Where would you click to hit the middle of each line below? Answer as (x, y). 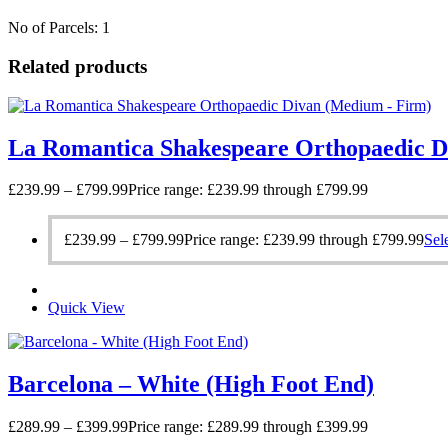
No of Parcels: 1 (59, 28)
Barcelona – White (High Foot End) (191, 384)
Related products (77, 66)
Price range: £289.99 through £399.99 (248, 427)
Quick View (86, 308)
